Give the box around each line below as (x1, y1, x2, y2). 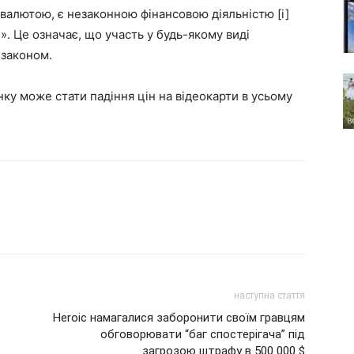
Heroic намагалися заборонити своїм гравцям (53, 311, 305, 325)
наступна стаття (234, 290, 305, 301)
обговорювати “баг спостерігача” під (100, 327, 305, 341)
